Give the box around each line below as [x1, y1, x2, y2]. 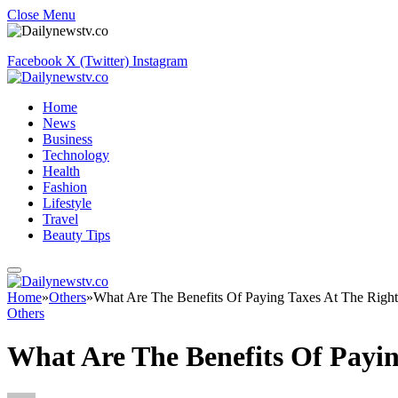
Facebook [7, 53, 62, 68]
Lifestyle [43, 195, 92, 211]
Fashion [43, 179, 87, 195]
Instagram [132, 53, 187, 68]
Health [43, 163, 80, 179]
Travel [43, 211, 78, 227]
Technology [43, 147, 109, 163]
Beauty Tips [43, 227, 110, 243]
